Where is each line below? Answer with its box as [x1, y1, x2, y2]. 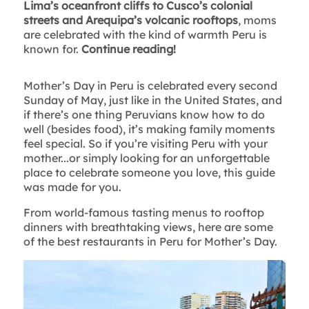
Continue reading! [81, 42, 176, 57]
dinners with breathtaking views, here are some [23, 220, 273, 235]
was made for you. [23, 180, 121, 195]
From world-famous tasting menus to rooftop [23, 206, 264, 220]
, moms [237, 13, 277, 28]
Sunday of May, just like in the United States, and [23, 93, 282, 108]
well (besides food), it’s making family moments [23, 122, 275, 137]
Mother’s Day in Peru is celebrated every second [23, 79, 277, 93]
